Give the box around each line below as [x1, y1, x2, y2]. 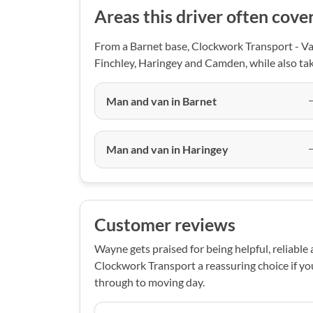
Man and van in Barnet [106, 94, 217, 108]
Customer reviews [94, 214, 235, 235]
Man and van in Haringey [106, 142, 228, 156]
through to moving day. [94, 275, 205, 289]
